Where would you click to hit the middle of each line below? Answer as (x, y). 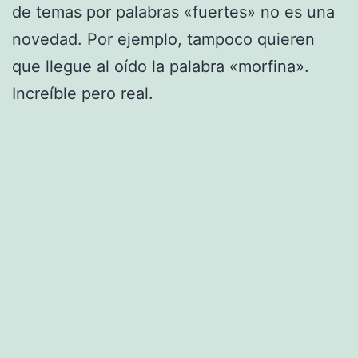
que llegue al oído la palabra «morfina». (161, 66)
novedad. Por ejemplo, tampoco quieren (163, 39)
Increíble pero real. (83, 93)
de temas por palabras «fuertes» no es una (173, 12)
